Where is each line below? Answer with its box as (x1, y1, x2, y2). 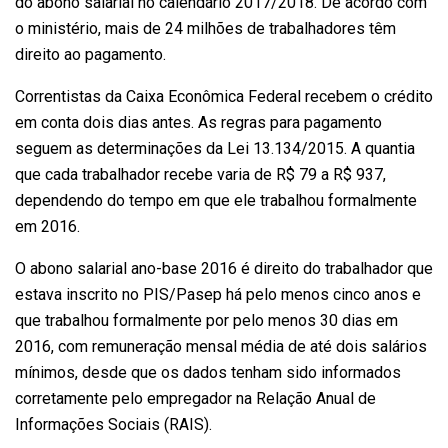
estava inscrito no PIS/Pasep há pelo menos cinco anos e (15, 284, 421, 304)
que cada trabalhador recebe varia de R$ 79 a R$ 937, (15, 164, 386, 184)
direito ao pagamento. (15, 44, 166, 64)
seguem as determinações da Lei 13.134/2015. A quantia (15, 138, 415, 158)
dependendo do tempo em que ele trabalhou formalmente (15, 190, 417, 210)
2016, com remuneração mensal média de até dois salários (15, 336, 427, 356)
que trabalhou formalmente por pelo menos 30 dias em (15, 310, 398, 330)
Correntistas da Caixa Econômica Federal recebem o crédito (15, 86, 433, 106)
